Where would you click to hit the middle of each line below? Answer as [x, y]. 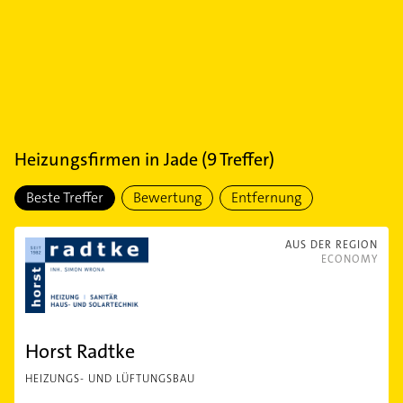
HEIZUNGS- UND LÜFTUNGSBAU [110, 379]
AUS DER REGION [331, 245]
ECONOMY [349, 259]
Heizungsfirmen [78, 159]
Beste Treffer [65, 197]
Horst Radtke [80, 351]
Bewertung [167, 197]
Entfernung [266, 197]
